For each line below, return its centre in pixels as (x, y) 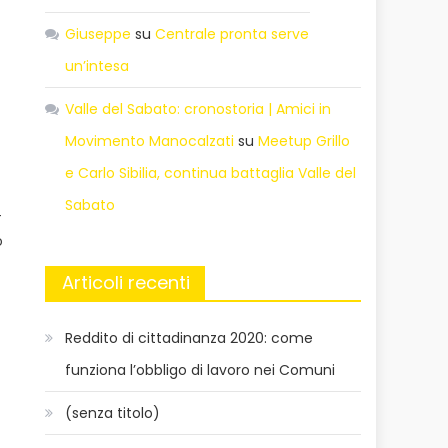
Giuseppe (98, 33)
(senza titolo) (113, 412)
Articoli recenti (126, 282)
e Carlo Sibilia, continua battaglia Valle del (211, 172)
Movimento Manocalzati (150, 140)
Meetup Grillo (304, 140)
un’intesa (97, 65)
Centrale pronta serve (232, 33)
